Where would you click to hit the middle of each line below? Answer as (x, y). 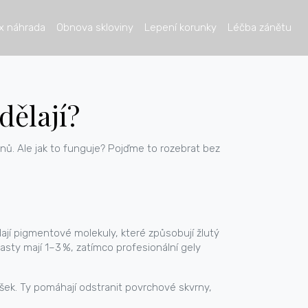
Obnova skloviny (95, 28)
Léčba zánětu (260, 28)
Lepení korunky (180, 28)
